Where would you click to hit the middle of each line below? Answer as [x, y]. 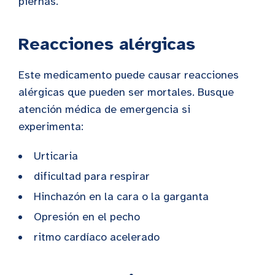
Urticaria [56, 156]
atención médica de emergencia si [104, 109]
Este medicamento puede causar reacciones [129, 75]
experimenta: [51, 126]
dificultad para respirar [92, 176]
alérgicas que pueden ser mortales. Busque [126, 92]
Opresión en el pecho [87, 216]
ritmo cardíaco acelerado [97, 237]
